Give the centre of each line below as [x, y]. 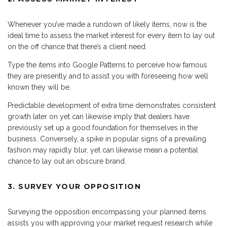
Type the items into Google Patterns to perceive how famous [107, 65]
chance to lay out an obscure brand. [67, 161]
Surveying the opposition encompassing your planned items [107, 212]
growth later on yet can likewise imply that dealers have [99, 116]
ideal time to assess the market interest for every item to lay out [111, 35]
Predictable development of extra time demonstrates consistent [112, 105]
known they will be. [39, 87]
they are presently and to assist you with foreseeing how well [108, 76]
